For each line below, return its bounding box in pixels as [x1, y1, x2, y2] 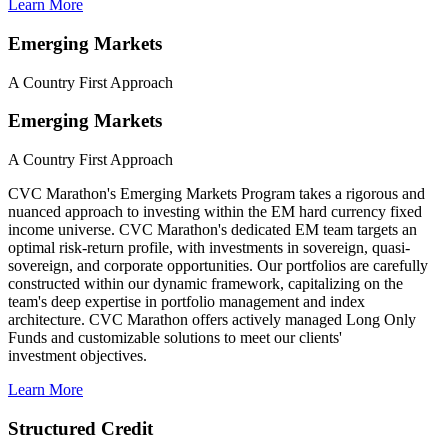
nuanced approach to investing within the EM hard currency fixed [8, 203, 422, 221]
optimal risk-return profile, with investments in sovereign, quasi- [8, 239, 410, 257]
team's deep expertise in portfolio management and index [8, 293, 365, 311]
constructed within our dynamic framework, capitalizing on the [8, 275, 403, 293]
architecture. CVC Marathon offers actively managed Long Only [8, 311, 416, 329]
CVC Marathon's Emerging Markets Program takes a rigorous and [8, 185, 425, 203]
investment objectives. [8, 347, 147, 365]
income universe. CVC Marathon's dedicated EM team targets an [8, 221, 417, 239]
